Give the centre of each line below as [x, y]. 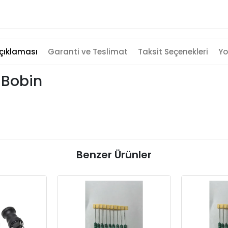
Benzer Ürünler [114, 155]
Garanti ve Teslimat [88, 52]
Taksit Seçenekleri [173, 52]
